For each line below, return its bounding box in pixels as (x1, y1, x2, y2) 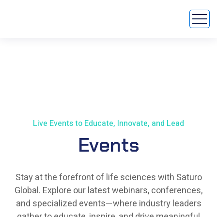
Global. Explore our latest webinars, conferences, (15, 184, 202, 197)
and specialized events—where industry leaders (15, 197, 201, 210)
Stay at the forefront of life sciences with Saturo (15, 171, 202, 184)
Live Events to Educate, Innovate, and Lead (33, 118, 184, 129)
